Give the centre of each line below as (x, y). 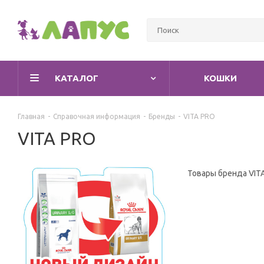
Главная (31, 116)
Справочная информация (97, 116)
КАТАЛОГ (77, 78)
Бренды (162, 116)
